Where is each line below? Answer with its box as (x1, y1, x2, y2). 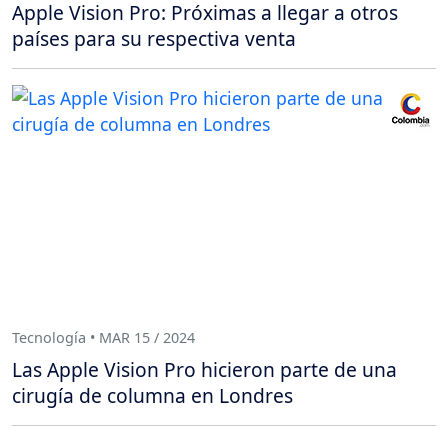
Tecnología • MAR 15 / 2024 (12, 328, 195, 348)
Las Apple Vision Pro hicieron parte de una (12, 355, 397, 383)
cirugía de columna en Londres (12, 381, 293, 409)
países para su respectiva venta (12, 24, 296, 52)
